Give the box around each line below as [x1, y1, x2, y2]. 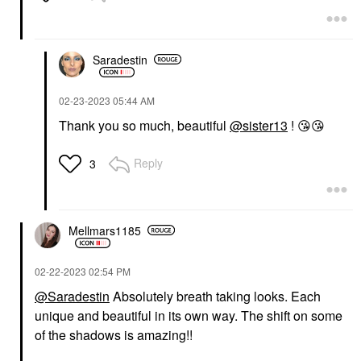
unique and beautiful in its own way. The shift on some [35, 306, 342, 326]
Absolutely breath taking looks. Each [110, 287, 321, 306]
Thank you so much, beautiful [59, 116, 230, 135]
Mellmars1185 [68, 222, 141, 239]
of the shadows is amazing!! [35, 326, 193, 345]
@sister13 [230, 116, 288, 135]
